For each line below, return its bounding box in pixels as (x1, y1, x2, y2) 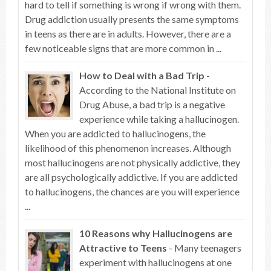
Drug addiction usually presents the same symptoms (25, 13, 239, 25)
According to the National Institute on (79, 84, 236, 96)
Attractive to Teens (79, 242, 167, 253)
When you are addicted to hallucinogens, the (25, 128, 206, 139)
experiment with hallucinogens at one (79, 256, 232, 268)
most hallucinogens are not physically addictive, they (25, 157, 240, 168)
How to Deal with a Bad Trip (79, 70, 204, 81)
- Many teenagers (167, 242, 241, 253)
